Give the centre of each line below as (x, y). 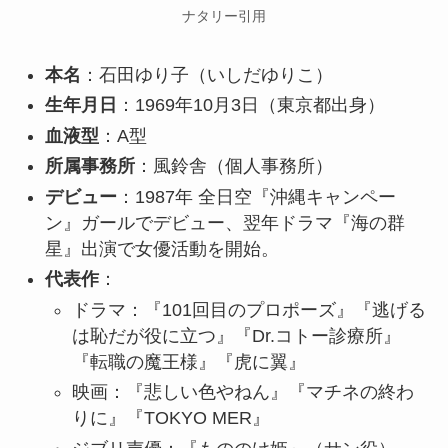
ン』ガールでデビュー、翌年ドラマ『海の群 (224, 222)
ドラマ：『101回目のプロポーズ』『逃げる (248, 309)
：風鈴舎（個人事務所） (233, 166)
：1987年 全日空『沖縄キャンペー (256, 196)
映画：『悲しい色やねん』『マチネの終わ (242, 392)
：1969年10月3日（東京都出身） (250, 105)
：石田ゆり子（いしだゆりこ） (206, 74)
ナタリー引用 (224, 16)
